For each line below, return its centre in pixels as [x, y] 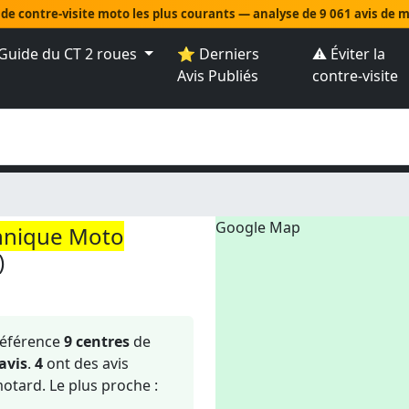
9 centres [97, 341]
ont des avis [86, 363]
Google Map [258, 227]
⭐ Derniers [218, 54]
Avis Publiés [217, 76]
